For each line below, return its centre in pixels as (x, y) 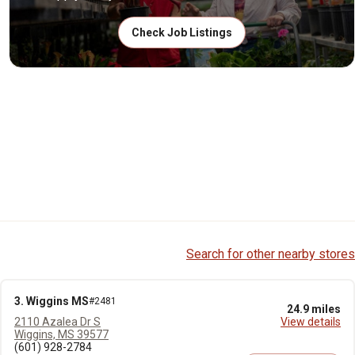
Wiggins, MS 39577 (61, 334)
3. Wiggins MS (52, 301)
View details (311, 322)
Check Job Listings (181, 32)
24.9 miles (314, 309)
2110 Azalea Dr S (57, 322)
